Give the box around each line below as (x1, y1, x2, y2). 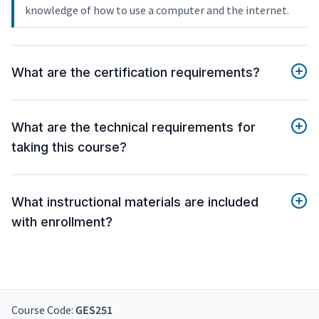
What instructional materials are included (11, 194, 258, 210)
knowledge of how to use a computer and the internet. (25, 3, 289, 18)
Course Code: (11, 303, 75, 318)
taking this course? (11, 140, 127, 155)
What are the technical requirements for (11, 120, 256, 135)
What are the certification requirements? (11, 65, 260, 80)
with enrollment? (11, 214, 113, 230)
